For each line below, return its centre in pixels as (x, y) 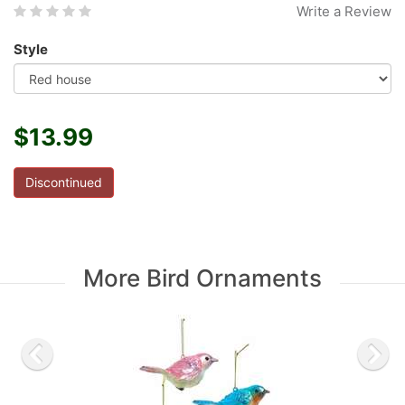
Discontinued (64, 183)
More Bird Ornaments (202, 278)
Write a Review (344, 12)
